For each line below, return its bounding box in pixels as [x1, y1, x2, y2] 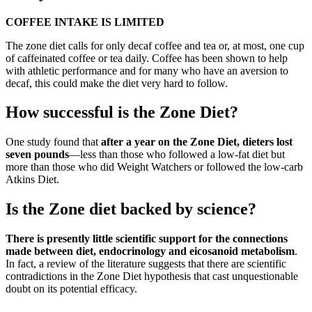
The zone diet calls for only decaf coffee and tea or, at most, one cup [6, 39, 304, 52]
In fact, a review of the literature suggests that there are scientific [6, 258, 286, 270]
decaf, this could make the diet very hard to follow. [6, 77, 228, 89]
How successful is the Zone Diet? [6, 103, 238, 122]
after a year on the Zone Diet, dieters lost [101, 136, 292, 148]
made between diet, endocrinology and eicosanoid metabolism [6, 245, 295, 258]
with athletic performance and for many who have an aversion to [6, 64, 288, 77]
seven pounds [6, 148, 69, 161]
